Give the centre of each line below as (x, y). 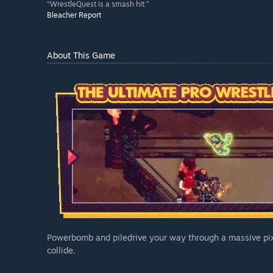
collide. (61, 250)
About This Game (81, 55)
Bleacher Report (74, 15)
